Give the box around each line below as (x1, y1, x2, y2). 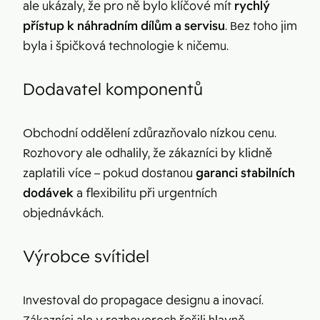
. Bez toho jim (225, 18, 297, 34)
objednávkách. (23, 205, 104, 221)
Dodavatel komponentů (23, 79, 203, 100)
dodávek (23, 185, 74, 201)
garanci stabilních (196, 165, 295, 181)
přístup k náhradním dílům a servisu (23, 18, 225, 34)
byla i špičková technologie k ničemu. (23, 38, 229, 54)
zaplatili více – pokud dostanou (23, 165, 196, 181)
